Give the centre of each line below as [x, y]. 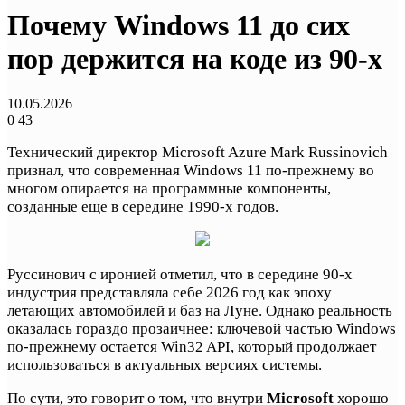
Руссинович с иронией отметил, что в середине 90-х [180, 274]
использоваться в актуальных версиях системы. [165, 364]
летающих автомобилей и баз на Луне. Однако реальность [200, 310]
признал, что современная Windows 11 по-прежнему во [191, 170]
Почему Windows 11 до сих [179, 26]
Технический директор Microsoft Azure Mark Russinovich [198, 152]
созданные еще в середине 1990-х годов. [143, 206]
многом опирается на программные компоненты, [169, 188]
